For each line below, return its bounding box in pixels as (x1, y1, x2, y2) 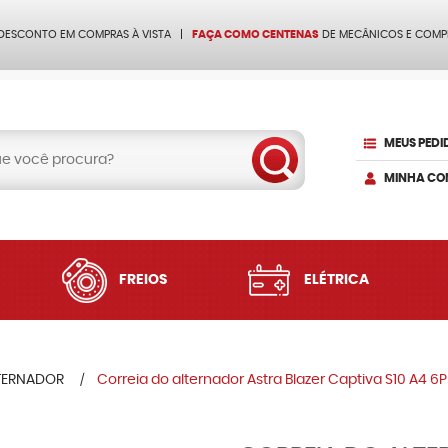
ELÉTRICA (303, 273, 369, 287)
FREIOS (119, 273, 168, 287)
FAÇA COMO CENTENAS (192, 29, 319, 40)
